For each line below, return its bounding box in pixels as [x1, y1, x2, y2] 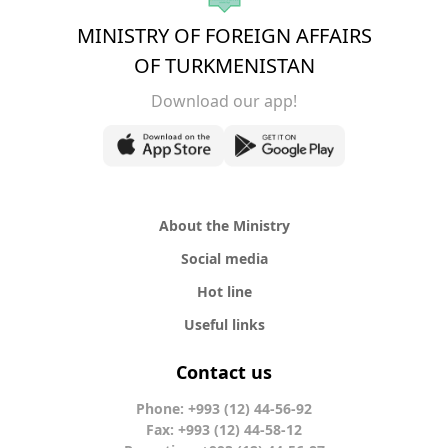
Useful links [183, 315, 265, 335]
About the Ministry [158, 216, 290, 236]
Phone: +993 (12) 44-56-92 [136, 399, 312, 419]
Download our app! [151, 90, 297, 113]
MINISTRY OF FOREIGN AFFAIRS [76, 22, 372, 50]
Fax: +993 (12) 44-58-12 [146, 420, 302, 440]
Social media [180, 249, 268, 269]
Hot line [196, 282, 252, 302]
